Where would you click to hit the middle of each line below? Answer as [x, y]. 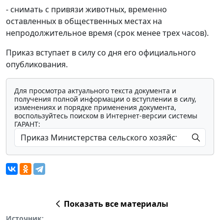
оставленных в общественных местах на [84, 21]
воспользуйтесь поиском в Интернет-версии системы [106, 115]
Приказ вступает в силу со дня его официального [101, 52]
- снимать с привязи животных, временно [86, 9]
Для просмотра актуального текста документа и [95, 90]
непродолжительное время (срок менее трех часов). [107, 33]
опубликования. [37, 64]
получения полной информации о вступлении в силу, [105, 99]
